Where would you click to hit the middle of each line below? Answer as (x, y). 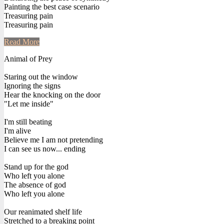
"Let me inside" (29, 103)
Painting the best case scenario (52, 6)
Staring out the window (41, 76)
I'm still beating (28, 121)
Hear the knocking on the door (52, 94)
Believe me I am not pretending (53, 139)
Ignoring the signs (32, 85)
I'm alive (17, 130)
